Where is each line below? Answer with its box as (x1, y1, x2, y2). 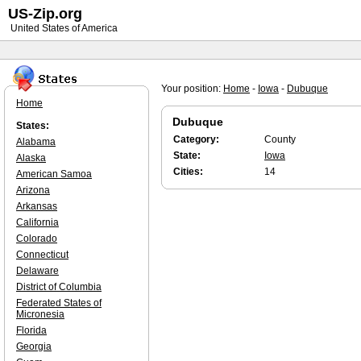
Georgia (16, 341, 52, 352)
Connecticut (16, 249, 68, 260)
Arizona (16, 185, 50, 196)
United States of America (8, 23, 118, 34)
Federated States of (16, 297, 102, 309)
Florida (16, 325, 47, 336)
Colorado (16, 233, 57, 244)
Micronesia (16, 309, 64, 320)
